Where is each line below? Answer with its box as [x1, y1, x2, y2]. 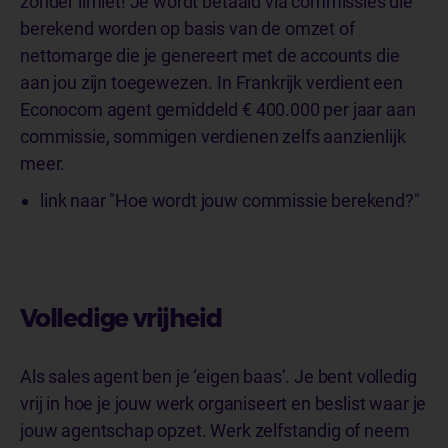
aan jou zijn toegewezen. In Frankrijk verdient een [20, 72, 403, 93]
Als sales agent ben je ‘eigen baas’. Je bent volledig [20, 366, 417, 387]
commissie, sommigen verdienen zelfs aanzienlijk [20, 126, 406, 147]
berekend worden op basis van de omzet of [20, 18, 355, 39]
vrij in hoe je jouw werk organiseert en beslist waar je [20, 393, 427, 414]
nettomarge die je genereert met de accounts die [20, 45, 400, 66]
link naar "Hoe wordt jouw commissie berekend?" [40, 190, 424, 211]
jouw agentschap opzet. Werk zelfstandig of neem [20, 420, 410, 441]
